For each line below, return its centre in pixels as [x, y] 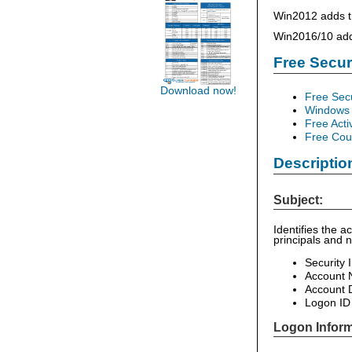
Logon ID [328, 302]
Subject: [298, 200]
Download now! [198, 91]
